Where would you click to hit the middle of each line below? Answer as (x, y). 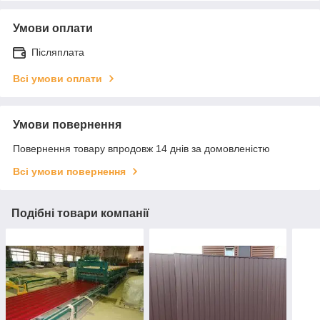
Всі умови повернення (69, 171)
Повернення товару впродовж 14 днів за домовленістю (141, 148)
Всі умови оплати (57, 78)
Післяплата (58, 52)
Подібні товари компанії (80, 213)
